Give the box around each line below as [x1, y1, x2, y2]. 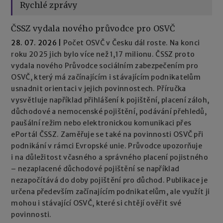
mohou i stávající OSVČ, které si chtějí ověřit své [11, 198, 182, 208]
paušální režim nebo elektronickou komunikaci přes [11, 118, 192, 127]
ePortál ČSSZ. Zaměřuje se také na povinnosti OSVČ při [11, 129, 204, 139]
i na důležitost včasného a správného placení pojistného [11, 152, 208, 162]
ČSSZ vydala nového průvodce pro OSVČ [11, 23, 175, 33]
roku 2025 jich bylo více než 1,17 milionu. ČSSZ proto [11, 49, 195, 59]
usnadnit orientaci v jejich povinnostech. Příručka [11, 84, 186, 93]
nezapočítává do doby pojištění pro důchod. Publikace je [11, 175, 208, 185]
